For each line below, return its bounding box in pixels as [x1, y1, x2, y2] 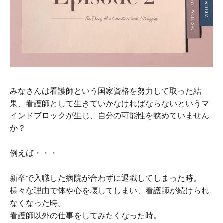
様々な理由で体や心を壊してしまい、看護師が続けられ [10, 186, 209, 195]
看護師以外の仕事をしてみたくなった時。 [10, 211, 161, 220]
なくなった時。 [10, 199, 66, 207]
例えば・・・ [10, 149, 58, 157]
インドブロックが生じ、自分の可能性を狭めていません [10, 111, 209, 120]
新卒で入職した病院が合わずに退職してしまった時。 [10, 174, 201, 182]
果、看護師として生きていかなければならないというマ [10, 99, 209, 108]
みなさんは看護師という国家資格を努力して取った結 [10, 87, 201, 95]
